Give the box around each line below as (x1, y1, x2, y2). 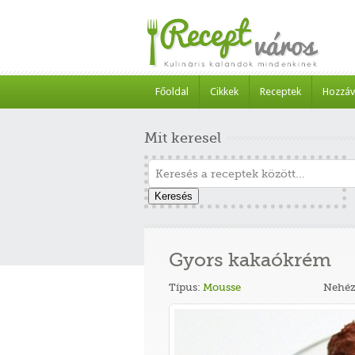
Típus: (169, 281, 203, 293)
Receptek (260, 86, 301, 97)
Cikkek (210, 86, 239, 97)
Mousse (203, 281, 241, 293)
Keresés (155, 190, 193, 202)
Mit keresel (144, 130, 221, 146)
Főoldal (155, 86, 189, 97)
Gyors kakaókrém (169, 249, 331, 271)
